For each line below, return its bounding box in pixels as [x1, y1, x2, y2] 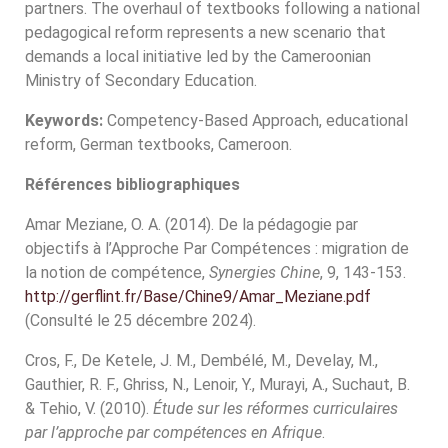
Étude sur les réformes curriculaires [153, 399, 398, 418]
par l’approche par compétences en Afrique [25, 423, 322, 442]
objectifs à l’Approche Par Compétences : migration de [25, 239, 409, 258]
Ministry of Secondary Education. [25, 71, 257, 90]
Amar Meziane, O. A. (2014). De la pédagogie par [25, 215, 358, 234]
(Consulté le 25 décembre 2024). [25, 311, 256, 330]
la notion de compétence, [25, 263, 209, 282]
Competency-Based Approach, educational [103, 111, 408, 130]
